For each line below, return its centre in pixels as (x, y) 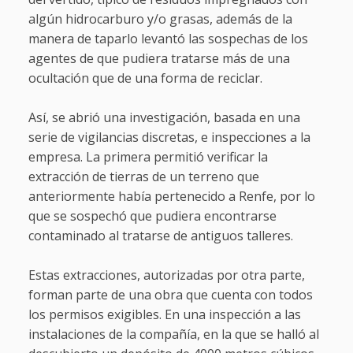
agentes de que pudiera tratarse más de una (159, 59)
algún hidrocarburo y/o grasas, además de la (160, 19)
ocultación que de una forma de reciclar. (145, 78)
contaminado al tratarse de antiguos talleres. (160, 236)
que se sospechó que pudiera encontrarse (152, 216)
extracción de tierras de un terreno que (143, 177)
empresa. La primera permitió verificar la (148, 157)
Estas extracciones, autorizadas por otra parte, (166, 275)
